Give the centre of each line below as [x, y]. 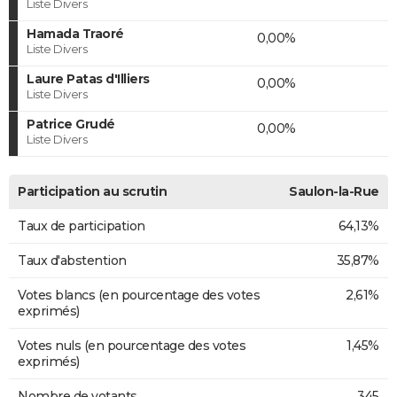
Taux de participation [82, 226]
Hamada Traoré [75, 33]
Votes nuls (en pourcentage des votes [132, 345]
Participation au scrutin [92, 191]
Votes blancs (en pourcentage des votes [139, 295]
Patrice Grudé [71, 124]
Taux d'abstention [72, 260]
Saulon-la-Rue [334, 191]
